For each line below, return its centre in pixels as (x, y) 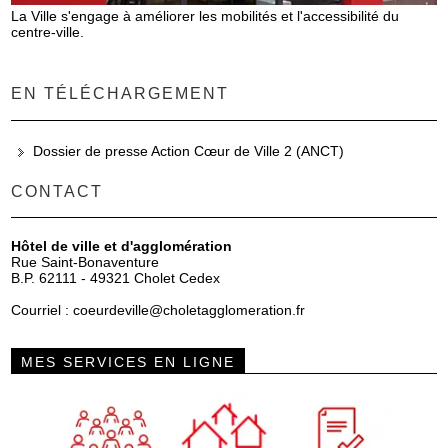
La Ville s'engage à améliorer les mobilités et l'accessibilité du (205, 16)
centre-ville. (48, 32)
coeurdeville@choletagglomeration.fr (189, 310)
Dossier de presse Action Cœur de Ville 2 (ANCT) (189, 150)
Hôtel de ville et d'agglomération (122, 246)
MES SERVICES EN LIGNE (128, 361)
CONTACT (57, 191)
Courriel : (42, 310)
